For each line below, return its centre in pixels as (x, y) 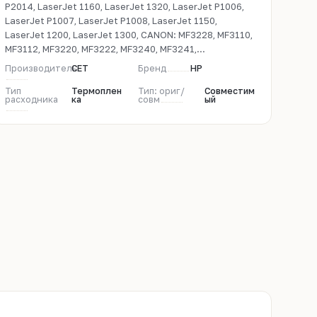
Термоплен (96, 91)
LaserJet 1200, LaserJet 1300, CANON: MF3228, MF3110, (129, 35)
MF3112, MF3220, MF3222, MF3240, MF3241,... (105, 49)
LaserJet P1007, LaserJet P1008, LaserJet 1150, (111, 21)
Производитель (41, 68)
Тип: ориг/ (161, 91)
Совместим (229, 91)
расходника (31, 99)
